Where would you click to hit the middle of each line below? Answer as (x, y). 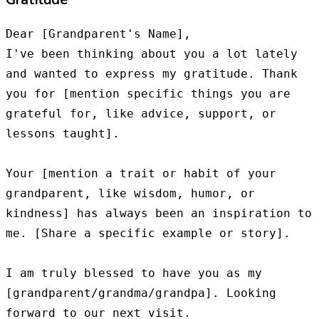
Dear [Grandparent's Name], (98, 33)
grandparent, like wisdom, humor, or (130, 193)
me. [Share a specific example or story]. (148, 233)
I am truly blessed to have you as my (134, 273)
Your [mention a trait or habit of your (141, 173)
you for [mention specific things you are (148, 93)
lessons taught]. (63, 133)
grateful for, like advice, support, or (141, 113)
